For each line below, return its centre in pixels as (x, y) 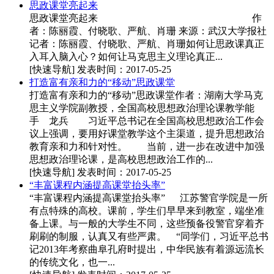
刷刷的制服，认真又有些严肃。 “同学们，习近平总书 (149, 236)
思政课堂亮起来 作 (146, 18)
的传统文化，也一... (72, 262)
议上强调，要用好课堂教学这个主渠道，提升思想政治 (147, 133)
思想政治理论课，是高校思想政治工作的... (121, 159)
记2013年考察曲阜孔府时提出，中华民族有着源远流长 (147, 249)
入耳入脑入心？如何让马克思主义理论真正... (126, 56)
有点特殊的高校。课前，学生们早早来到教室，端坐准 (147, 210)
